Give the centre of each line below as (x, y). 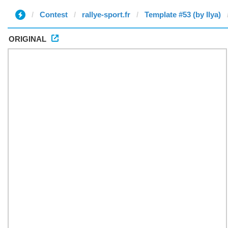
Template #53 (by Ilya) (183, 15)
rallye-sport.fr (106, 15)
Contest (54, 15)
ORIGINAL (27, 39)
